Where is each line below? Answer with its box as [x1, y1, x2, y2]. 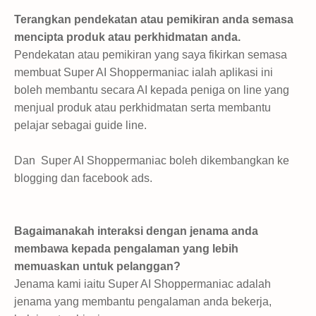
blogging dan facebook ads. [14, 171, 155, 184]
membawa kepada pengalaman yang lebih [14, 242, 238, 255]
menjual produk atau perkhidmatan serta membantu [14, 101, 271, 114]
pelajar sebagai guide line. [14, 119, 147, 131]
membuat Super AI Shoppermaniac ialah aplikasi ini [14, 66, 273, 78]
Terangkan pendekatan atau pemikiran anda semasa [14, 13, 293, 25]
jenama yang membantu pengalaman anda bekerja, [14, 295, 272, 308]
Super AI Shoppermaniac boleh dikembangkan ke [41, 154, 292, 166]
